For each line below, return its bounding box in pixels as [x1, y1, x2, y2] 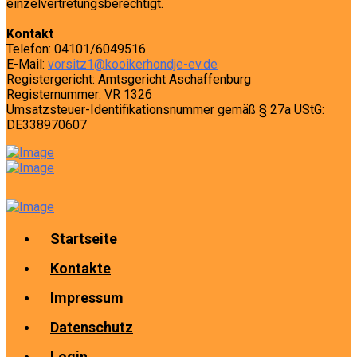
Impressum [50, 289, 124, 306]
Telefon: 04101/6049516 [6, 41, 146, 57]
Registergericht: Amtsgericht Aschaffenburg [6, 72, 251, 87]
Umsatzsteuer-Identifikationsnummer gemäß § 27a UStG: [6, 102, 324, 117]
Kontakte [50, 260, 111, 277]
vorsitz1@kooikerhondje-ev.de [48, 57, 218, 72]
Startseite [50, 230, 117, 247]
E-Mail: [6, 57, 48, 72]
